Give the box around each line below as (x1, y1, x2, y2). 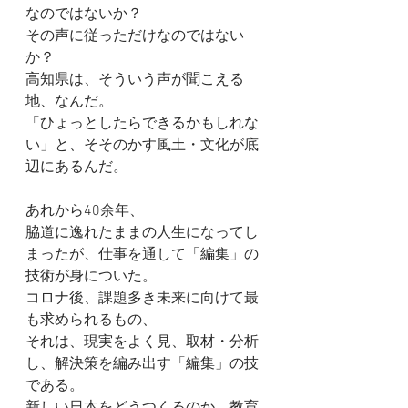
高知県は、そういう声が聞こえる (25, 71, 244, 89)
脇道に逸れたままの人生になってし (25, 224, 259, 242)
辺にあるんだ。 (25, 158, 127, 177)
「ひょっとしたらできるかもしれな (25, 115, 259, 133)
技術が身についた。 (25, 268, 157, 286)
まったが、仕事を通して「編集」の (25, 246, 259, 264)
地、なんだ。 (25, 93, 113, 111)
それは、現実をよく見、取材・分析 (25, 333, 259, 352)
